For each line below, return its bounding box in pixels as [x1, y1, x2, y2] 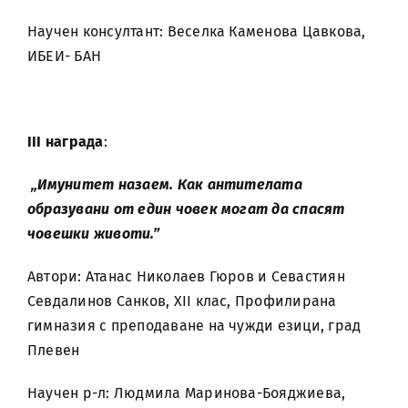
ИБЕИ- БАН [27, 47, 102, 65]
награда [41, 133, 104, 150]
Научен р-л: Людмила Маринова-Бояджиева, [27, 384, 346, 402]
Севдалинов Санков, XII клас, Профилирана [27, 292, 337, 310]
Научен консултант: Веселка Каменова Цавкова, [27, 23, 366, 40]
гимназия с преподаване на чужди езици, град [27, 317, 362, 334]
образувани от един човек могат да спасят [27, 200, 345, 218]
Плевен [27, 342, 80, 359]
